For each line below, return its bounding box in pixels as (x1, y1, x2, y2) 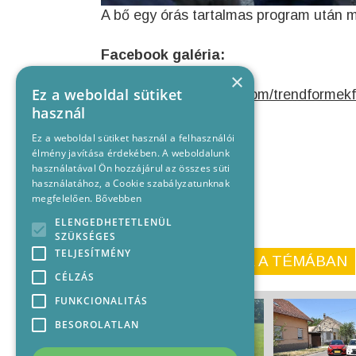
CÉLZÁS (55, 270, 95, 284)
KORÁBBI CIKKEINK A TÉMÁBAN (109, 253, 347, 269)
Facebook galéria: (101, 47, 225, 63)
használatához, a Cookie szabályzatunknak (32, 176, 230, 190)
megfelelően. (32, 192, 95, 205)
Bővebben (95, 192, 142, 205)
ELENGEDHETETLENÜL (55, 215, 172, 229)
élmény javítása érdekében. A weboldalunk (32, 146, 230, 160)
